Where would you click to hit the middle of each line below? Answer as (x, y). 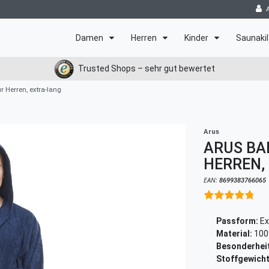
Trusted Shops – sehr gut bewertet (147, 69)
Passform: (237, 221)
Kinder (197, 38)
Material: (234, 234)
